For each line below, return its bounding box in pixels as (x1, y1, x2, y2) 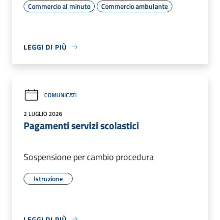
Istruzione (33, 173, 63, 184)
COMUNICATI (44, 90, 77, 100)
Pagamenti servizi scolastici (24, 117, 139, 133)
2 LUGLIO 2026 (24, 109, 62, 118)
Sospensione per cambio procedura (24, 150, 154, 164)
